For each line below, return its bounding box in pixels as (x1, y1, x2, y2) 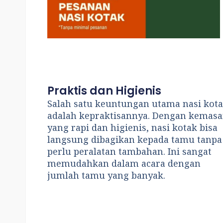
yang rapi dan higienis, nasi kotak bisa (47, 121, 218, 134)
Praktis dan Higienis (47, 83, 162, 99)
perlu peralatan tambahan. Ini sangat (47, 145, 212, 158)
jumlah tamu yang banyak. (47, 169, 166, 182)
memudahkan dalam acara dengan (47, 157, 201, 170)
